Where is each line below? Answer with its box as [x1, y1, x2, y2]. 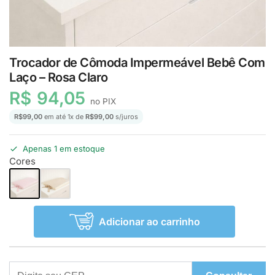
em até [42, 112, 68, 121]
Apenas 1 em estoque [23, 144, 105, 154]
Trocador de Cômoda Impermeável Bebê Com [9, 55, 265, 70]
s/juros [114, 112, 138, 121]
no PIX [88, 96, 116, 106]
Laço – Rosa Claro [9, 70, 108, 85]
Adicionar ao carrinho [98, 215, 200, 228]
